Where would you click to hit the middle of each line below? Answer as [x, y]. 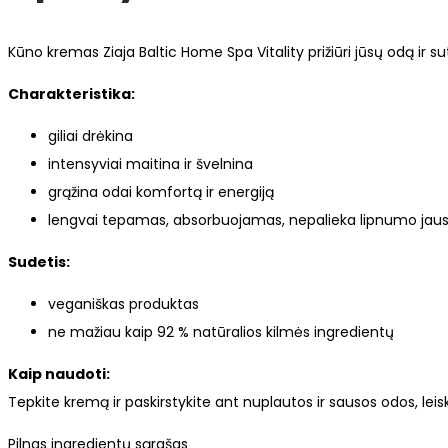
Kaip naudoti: [59, 374]
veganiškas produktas [123, 304]
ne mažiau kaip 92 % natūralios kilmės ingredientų [221, 332]
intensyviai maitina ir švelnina [150, 164]
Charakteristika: [71, 94]
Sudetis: [39, 262]
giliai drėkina [90, 136]
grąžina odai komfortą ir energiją [161, 192]
